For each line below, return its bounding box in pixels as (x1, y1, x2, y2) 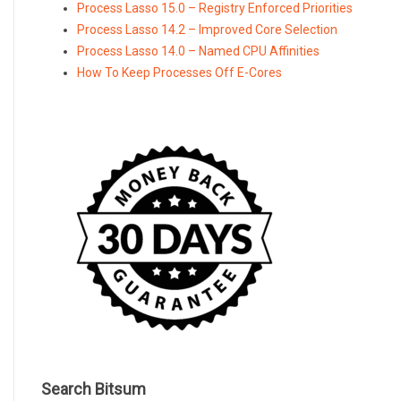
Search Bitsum (41, 380, 146, 399)
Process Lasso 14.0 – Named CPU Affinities (77, 44, 320, 59)
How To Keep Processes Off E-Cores (77, 65, 282, 81)
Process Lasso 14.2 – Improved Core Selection (77, 22, 337, 38)
